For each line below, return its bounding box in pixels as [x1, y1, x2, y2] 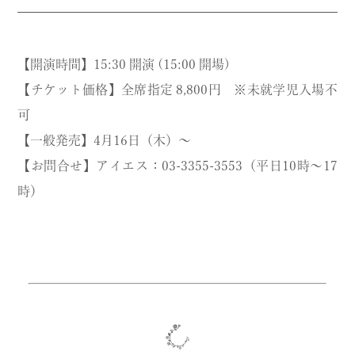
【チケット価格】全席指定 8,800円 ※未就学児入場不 [17, 82, 338, 96]
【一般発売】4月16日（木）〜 [17, 133, 192, 147]
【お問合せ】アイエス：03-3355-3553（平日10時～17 [17, 158, 338, 172]
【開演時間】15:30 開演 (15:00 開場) [17, 57, 231, 71]
